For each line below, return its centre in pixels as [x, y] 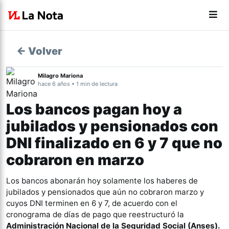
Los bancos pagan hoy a [94, 109]
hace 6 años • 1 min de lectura [78, 84]
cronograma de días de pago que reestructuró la [95, 214]
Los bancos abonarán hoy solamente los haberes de [102, 181]
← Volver [39, 51]
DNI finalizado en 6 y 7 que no [114, 143]
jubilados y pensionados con [112, 126]
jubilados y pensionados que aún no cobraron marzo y [105, 192]
